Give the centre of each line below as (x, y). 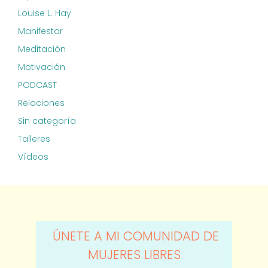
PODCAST (37, 85)
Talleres (34, 138)
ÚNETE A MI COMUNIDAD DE (134, 236)
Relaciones (41, 103)
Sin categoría (47, 121)
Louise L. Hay (45, 13)
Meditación (42, 49)
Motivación (42, 67)
